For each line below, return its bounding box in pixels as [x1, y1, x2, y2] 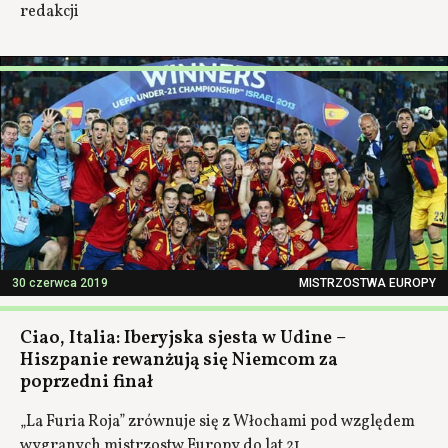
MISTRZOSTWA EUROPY [299, 276, 436, 290]
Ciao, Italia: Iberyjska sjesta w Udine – [20, 326, 345, 351]
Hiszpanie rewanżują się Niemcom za [20, 348, 338, 373]
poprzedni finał [20, 370, 153, 395]
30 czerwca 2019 [12, 276, 108, 290]
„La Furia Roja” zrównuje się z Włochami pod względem [20, 411, 415, 433]
